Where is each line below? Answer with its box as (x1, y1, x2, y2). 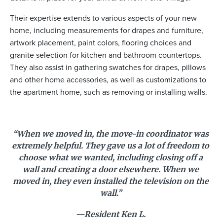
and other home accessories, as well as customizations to (10, 74, 206, 86)
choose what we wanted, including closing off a (18, 152, 203, 163)
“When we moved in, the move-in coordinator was (12, 129, 209, 139)
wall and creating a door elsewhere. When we (22, 164, 199, 175)
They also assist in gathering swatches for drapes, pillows (10, 62, 206, 74)
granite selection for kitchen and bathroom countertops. (10, 49, 202, 61)
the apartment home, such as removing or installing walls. (10, 86, 207, 98)
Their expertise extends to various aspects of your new (10, 12, 197, 24)
